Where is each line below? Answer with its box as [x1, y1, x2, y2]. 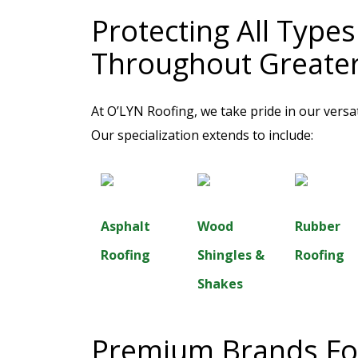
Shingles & [197, 246, 265, 264]
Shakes [197, 275, 244, 292]
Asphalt [101, 217, 150, 235]
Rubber [294, 217, 340, 235]
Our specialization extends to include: [91, 126, 313, 144]
